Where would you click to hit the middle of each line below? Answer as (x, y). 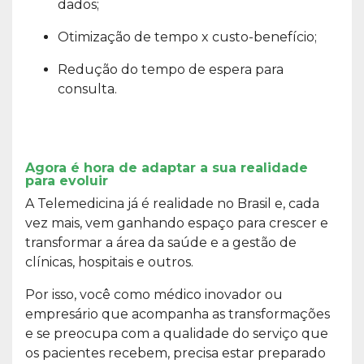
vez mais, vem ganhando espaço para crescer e (177, 223)
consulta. (87, 89)
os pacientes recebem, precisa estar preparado (175, 353)
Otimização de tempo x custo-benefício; (187, 37)
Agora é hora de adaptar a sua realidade (167, 167)
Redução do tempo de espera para (171, 69)
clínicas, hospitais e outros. (111, 262)
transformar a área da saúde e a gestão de (161, 242)
